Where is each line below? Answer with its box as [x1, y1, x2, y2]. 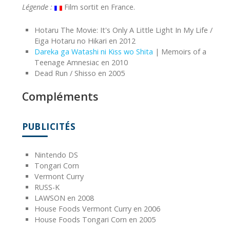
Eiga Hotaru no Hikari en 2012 [34, 36, 136, 46]
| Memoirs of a [153, 47, 206, 57]
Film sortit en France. [62, 2, 135, 12]
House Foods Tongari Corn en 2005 [34, 215, 156, 225]
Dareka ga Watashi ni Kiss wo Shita [34, 47, 153, 57]
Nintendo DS [34, 150, 78, 160]
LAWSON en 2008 [34, 193, 94, 203]
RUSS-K [34, 182, 60, 193]
